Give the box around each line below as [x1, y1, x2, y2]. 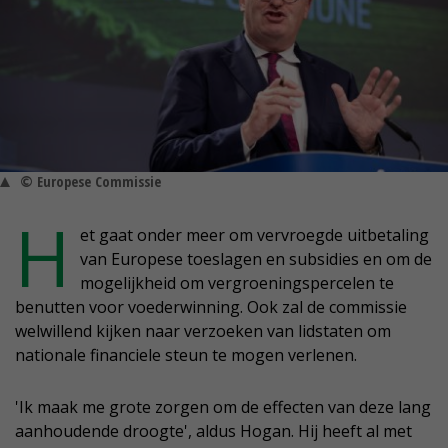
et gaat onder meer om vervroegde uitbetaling [80, 224, 429, 247]
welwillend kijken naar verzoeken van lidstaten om [15, 320, 391, 343]
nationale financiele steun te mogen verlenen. [15, 344, 357, 367]
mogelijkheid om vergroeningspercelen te [80, 272, 394, 295]
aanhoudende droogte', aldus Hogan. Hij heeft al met [15, 420, 412, 443]
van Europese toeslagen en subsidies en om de [80, 248, 432, 271]
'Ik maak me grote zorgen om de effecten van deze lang [15, 396, 431, 419]
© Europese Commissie [20, 172, 161, 192]
